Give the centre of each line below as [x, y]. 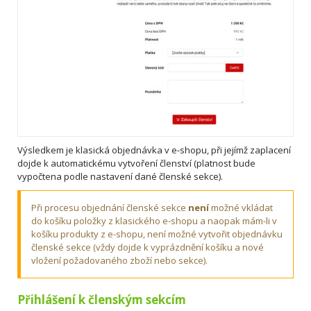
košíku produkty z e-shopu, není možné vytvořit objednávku [157, 234]
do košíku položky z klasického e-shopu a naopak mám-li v [154, 221]
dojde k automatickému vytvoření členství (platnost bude [136, 163]
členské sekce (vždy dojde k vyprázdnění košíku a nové [148, 247]
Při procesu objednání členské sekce [110, 208]
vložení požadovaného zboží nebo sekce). [119, 261]
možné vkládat [241, 208]
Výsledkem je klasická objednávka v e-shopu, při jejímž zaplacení [154, 150]
